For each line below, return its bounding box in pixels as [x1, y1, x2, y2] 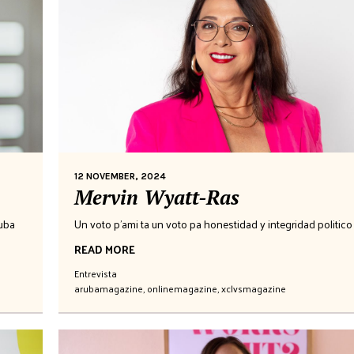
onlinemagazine [147, 279, 217, 297]
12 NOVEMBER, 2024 [74, 170, 166, 182]
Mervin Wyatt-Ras [74, 183, 239, 210]
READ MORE [74, 239, 135, 259]
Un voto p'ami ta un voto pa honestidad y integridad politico [74, 213, 352, 234]
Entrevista [74, 264, 117, 282]
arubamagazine [74, 279, 143, 297]
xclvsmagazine [221, 279, 286, 297]
